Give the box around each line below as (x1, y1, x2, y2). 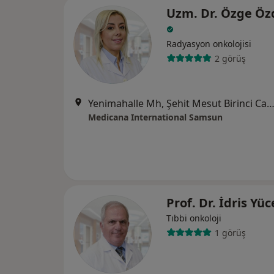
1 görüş (214, 226, 246, 239)
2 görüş (214, 52, 246, 64)
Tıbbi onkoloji (166, 212, 221, 224)
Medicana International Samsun (88, 111, 223, 124)
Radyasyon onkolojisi (166, 38, 251, 50)
